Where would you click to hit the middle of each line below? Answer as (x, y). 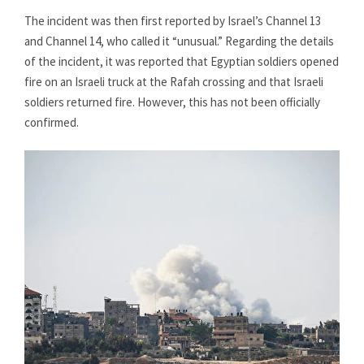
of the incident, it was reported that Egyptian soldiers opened (182, 61)
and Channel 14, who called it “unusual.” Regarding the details (179, 41)
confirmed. (52, 122)
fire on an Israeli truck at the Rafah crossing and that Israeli (174, 81)
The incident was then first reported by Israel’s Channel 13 (173, 20)
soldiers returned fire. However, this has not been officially (172, 102)
